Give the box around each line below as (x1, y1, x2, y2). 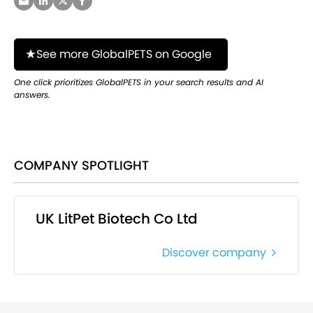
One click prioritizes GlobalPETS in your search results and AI (14, 76, 263, 89)
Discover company (162, 245, 266, 261)
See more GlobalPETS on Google (36, 46, 212, 63)
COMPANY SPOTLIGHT (14, 156, 149, 175)
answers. (14, 89, 50, 101)
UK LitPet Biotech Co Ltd (36, 209, 198, 229)
